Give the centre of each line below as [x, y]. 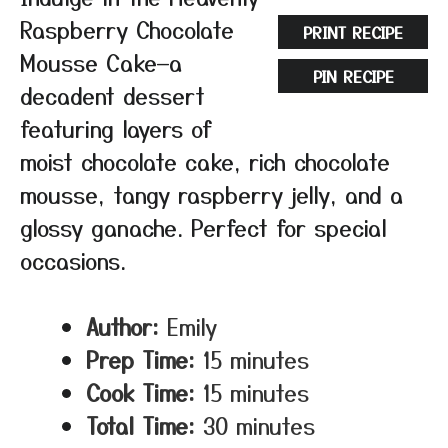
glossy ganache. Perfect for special [203, 227]
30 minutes [259, 425]
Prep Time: [140, 359]
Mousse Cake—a [101, 62]
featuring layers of [116, 128]
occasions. [73, 260]
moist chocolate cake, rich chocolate [205, 161]
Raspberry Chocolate [127, 29]
